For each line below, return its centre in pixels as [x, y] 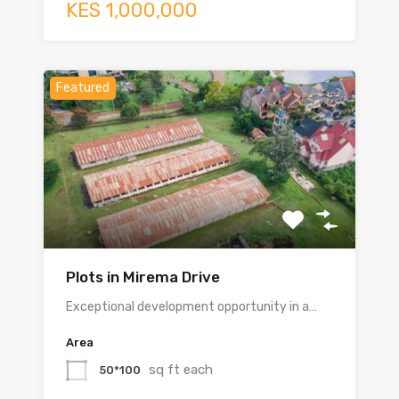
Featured [83, 88]
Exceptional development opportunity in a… [191, 307]
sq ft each [181, 370]
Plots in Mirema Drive [143, 277]
